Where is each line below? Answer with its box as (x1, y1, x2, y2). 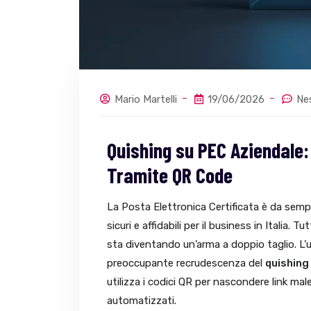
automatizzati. (107, 294, 176, 307)
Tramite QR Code (107, 162, 233, 187)
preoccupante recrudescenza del (107, 256, 265, 269)
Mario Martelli (115, 92, 177, 106)
